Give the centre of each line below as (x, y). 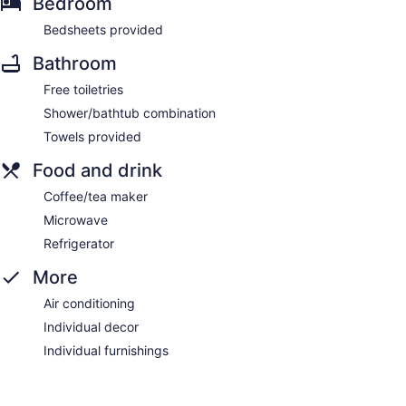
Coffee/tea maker (96, 196)
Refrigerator (79, 243)
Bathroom (75, 63)
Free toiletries (83, 89)
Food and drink (97, 170)
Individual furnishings (106, 350)
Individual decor (91, 326)
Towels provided (92, 136)
